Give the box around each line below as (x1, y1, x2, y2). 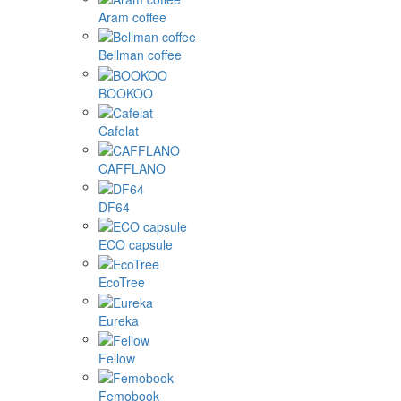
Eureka (98, 311, 139, 329)
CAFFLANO (98, 159, 166, 178)
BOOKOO (98, 83, 153, 102)
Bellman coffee (98, 46, 182, 64)
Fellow (98, 348, 135, 367)
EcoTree (98, 273, 145, 292)
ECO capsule (98, 235, 173, 253)
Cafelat (98, 121, 139, 140)
